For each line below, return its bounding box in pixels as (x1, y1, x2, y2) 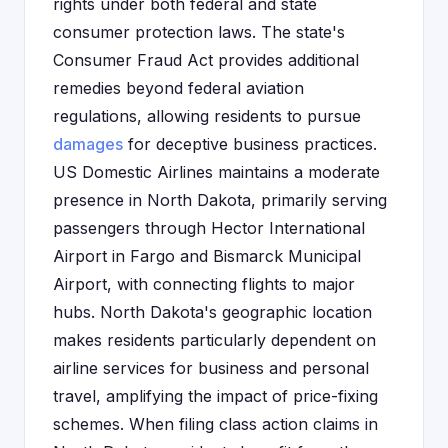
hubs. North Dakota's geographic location (53, 302, 372, 322)
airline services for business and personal (53, 358, 369, 378)
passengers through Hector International (53, 218, 365, 238)
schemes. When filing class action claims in (53, 414, 378, 434)
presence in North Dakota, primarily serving (53, 190, 387, 210)
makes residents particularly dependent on (53, 330, 376, 350)
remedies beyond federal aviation (53, 78, 304, 98)
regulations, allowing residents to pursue (53, 106, 361, 126)
